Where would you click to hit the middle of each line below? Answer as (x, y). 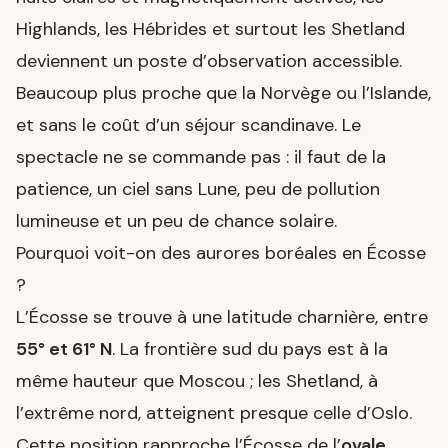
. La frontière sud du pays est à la (250, 348)
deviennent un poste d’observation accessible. (209, 60)
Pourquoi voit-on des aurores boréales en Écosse (221, 252)
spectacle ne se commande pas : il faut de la (201, 156)
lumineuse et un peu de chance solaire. (176, 220)
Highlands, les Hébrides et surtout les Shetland (210, 28)
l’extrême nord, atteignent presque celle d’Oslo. (214, 412)
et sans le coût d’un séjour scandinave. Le (188, 124)
